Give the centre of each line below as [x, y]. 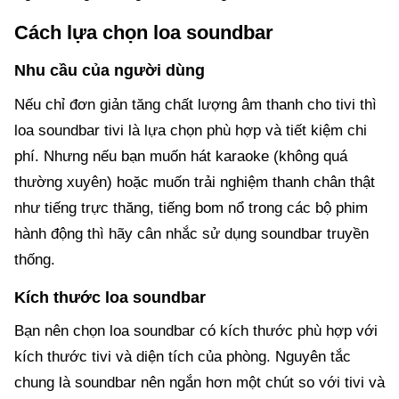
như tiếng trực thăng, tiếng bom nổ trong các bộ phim [191, 208]
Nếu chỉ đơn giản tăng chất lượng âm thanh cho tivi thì [195, 104]
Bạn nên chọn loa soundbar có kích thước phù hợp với [196, 330]
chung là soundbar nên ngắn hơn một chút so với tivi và [199, 382]
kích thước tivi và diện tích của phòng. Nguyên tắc [183, 356]
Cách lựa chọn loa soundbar [144, 33]
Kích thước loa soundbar [110, 297]
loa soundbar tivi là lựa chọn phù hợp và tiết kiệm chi [191, 130]
